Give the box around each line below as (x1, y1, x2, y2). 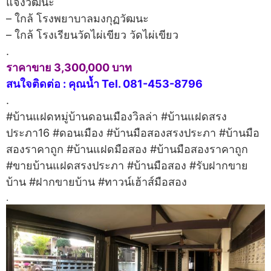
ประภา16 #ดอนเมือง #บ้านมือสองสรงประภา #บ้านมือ (6, 126, 260, 140)
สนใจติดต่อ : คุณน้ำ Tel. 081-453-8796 (6, 77, 203, 91)
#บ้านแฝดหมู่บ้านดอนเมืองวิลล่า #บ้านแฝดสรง (6, 110, 227, 123)
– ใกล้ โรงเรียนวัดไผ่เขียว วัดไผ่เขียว (6, 28, 178, 42)
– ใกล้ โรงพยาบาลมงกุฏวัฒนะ (6, 12, 149, 25)
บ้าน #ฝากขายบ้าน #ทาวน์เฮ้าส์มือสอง (6, 175, 187, 189)
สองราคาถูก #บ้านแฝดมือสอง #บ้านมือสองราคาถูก (6, 143, 248, 156)
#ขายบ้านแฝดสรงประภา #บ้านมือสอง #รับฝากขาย (6, 159, 248, 172)
